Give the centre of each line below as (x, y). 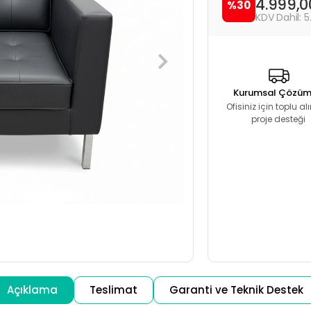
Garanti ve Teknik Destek (237, 289)
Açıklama (33, 289)
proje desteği (278, 119)
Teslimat (114, 289)
